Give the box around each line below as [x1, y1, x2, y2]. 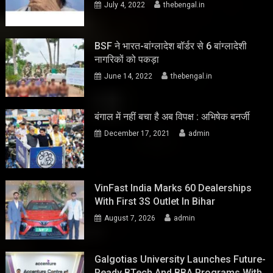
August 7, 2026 [104, 213, 156, 222]
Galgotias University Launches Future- [94, 253, 266, 265]
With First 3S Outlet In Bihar [94, 195, 216, 207]
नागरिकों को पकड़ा [94, 53, 160, 65]
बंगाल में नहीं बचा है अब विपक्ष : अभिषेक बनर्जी [94, 111, 250, 123]
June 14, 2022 [104, 71, 153, 80]
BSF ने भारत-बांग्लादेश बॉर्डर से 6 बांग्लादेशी [94, 40, 247, 52]
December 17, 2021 [104, 129, 171, 138]
